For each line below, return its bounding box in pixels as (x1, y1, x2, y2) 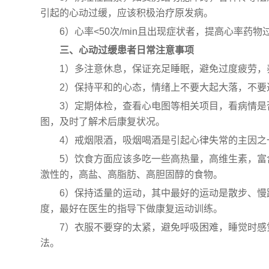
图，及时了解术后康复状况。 (40, 116, 166, 127)
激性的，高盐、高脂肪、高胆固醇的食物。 (40, 169, 223, 180)
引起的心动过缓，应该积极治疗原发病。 (40, 8, 214, 19)
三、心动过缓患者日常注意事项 (59, 45, 195, 56)
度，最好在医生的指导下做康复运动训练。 (40, 204, 223, 214)
